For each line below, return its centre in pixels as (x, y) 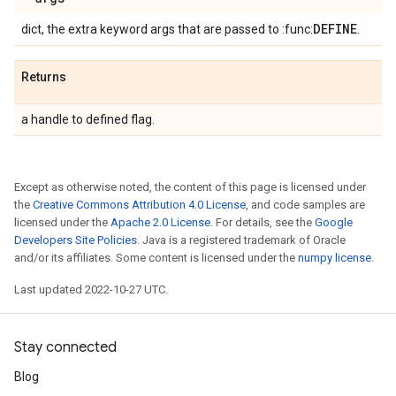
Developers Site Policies (76, 240)
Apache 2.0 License (160, 222)
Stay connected (65, 347)
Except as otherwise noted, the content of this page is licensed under (190, 187)
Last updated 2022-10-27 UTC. (91, 289)
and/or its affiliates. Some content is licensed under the (156, 258)
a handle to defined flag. (88, 119)
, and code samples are (305, 205)
